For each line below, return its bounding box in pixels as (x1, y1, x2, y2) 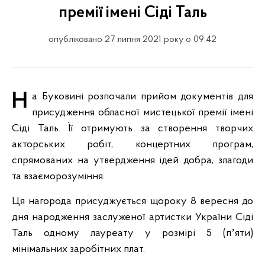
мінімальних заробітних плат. (12, 244, 145, 255)
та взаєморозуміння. (12, 171, 105, 182)
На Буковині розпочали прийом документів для (12, 90, 28, 114)
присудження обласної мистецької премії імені (32, 107, 253, 118)
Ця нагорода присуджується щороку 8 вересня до (12, 196, 253, 207)
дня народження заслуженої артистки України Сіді (12, 212, 253, 223)
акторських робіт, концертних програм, (12, 139, 253, 150)
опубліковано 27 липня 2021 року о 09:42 (49, 35, 216, 44)
